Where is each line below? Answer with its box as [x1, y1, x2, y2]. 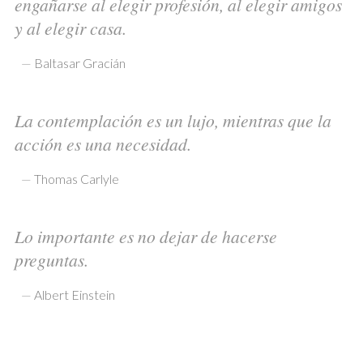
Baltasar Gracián [33, 54, 126, 70]
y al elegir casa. [14, 16, 126, 41]
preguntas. [14, 248, 88, 272]
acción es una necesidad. [14, 132, 191, 156]
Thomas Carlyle [33, 170, 119, 186]
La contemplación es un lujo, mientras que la [14, 109, 331, 133]
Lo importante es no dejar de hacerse [14, 224, 277, 249]
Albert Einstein [33, 286, 115, 302]
